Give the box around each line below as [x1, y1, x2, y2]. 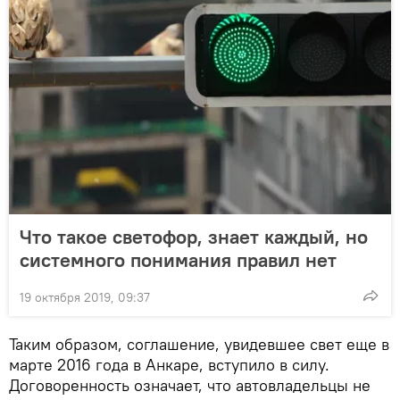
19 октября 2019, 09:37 [20, 289, 150, 306]
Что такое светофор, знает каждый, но [20, 224, 368, 250]
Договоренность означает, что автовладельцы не [9, 375, 371, 396]
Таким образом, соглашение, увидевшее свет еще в [9, 334, 389, 355]
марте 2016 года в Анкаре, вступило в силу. [9, 354, 329, 376]
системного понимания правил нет [20, 247, 337, 273]
